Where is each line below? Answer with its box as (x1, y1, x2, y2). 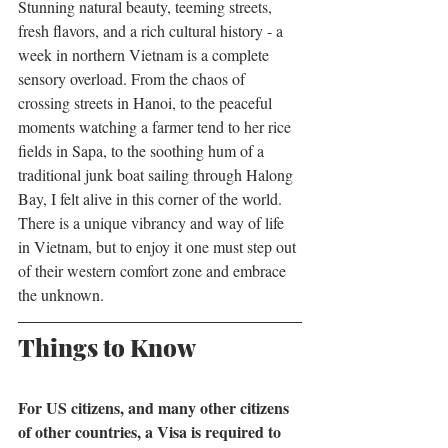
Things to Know (18, 331, 196, 364)
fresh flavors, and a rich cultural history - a (18, 20, 287, 42)
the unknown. (18, 284, 108, 306)
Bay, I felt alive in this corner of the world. (18, 188, 286, 210)
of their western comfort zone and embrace (18, 260, 290, 282)
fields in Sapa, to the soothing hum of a (18, 140, 268, 162)
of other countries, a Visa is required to (18, 420, 285, 444)
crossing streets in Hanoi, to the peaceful (18, 92, 276, 114)
